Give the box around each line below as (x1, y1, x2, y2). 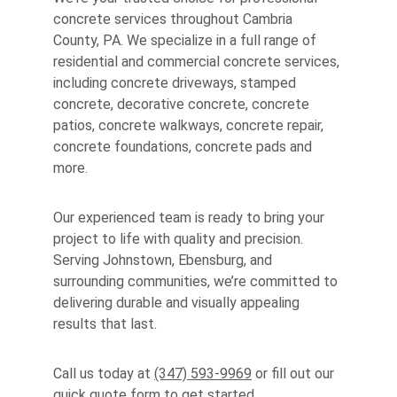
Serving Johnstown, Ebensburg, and (53, 252, 276, 269)
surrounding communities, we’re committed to (53, 273, 341, 290)
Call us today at (53, 365, 154, 382)
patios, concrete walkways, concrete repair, (53, 117, 327, 134)
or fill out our (252, 365, 338, 382)
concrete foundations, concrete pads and (53, 138, 315, 155)
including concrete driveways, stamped (53, 74, 300, 91)
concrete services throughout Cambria (53, 11, 296, 27)
